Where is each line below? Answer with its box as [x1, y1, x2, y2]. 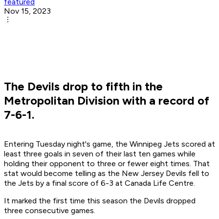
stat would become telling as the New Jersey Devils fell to [4, 169, 209, 178]
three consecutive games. [4, 206, 95, 216]
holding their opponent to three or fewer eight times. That [4, 159, 210, 169]
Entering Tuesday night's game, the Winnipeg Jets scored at [4, 139, 215, 149]
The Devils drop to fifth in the [4, 79, 163, 94]
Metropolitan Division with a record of [4, 93, 209, 108]
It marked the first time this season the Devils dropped [4, 196, 196, 206]
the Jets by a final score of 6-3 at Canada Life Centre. [4, 178, 195, 188]
